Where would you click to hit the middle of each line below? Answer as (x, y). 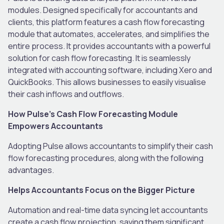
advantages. (32, 170)
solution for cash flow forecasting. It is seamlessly (99, 58)
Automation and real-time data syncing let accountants (108, 210)
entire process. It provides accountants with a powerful (109, 46)
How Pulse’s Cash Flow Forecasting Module (93, 114)
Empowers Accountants (55, 126)
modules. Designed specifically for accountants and (103, 10)
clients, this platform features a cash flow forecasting (106, 22)
